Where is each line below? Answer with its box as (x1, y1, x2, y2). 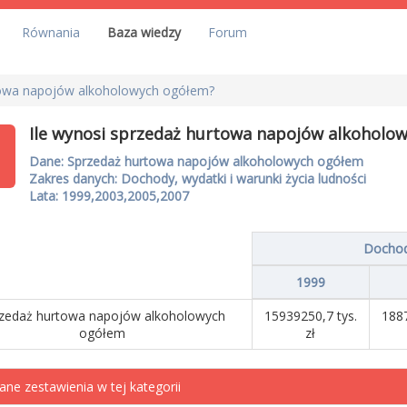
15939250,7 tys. (263, 307, 357, 324)
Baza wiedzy (107, 24, 181, 41)
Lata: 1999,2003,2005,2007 (28, 187, 189, 204)
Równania (22, 24, 80, 41)
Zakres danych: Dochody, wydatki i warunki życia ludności (28, 170, 366, 187)
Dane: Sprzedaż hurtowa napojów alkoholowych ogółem (28, 153, 363, 170)
